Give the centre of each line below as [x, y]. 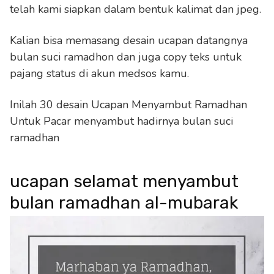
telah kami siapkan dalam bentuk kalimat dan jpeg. [135, 9]
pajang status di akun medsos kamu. [99, 73]
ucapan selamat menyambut [124, 181]
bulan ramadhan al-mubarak [124, 202]
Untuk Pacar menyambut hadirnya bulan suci [121, 121]
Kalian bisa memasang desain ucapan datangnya [129, 40]
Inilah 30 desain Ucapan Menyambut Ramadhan [128, 104]
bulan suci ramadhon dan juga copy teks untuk [126, 57]
